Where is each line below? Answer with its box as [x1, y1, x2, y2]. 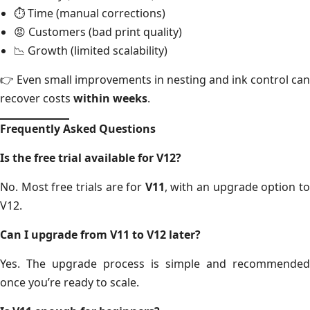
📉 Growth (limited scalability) [14, 42, 167, 58]
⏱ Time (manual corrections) [14, 5, 165, 21]
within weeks [73, 90, 147, 106]
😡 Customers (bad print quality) [14, 24, 182, 39]
